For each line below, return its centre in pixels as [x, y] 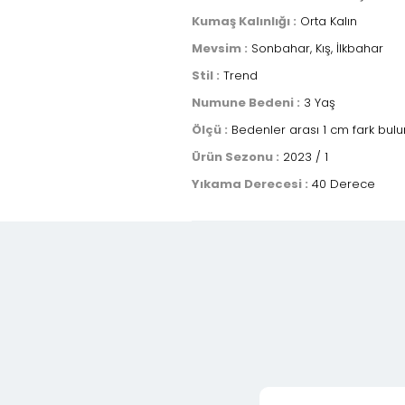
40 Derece [342, 184]
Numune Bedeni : [246, 103]
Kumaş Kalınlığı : [244, 21]
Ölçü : [210, 130]
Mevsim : [220, 48]
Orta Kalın [327, 21]
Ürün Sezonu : [235, 157]
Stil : [206, 75]
